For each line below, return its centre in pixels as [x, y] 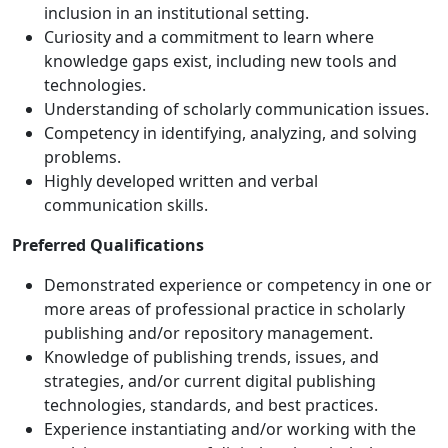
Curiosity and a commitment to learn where [209, 37]
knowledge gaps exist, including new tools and [220, 61]
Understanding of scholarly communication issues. [236, 109]
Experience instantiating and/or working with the [230, 429]
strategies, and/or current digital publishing [210, 381]
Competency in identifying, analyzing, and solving [230, 133]
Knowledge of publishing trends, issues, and [211, 357]
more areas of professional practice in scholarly [224, 309]
